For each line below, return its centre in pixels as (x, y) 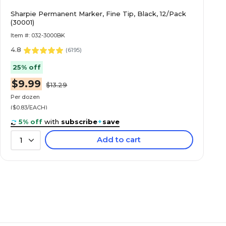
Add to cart (119, 139)
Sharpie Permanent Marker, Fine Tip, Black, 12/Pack (99, 14)
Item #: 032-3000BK (38, 35)
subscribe (79, 122)
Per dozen (25, 97)
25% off (27, 67)
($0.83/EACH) (29, 107)
